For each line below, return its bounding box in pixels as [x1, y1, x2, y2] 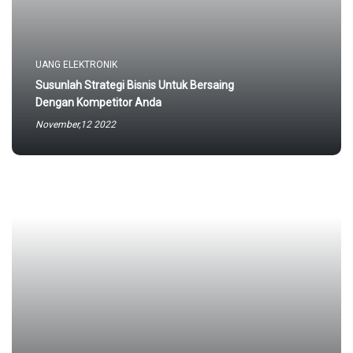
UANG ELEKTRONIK [35, 59, 117, 70]
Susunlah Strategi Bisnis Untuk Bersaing [35, 79, 234, 91]
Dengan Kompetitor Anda [35, 96, 162, 109]
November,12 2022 [35, 119, 116, 130]
